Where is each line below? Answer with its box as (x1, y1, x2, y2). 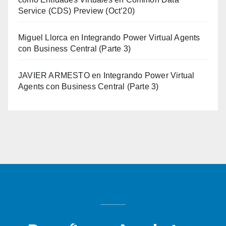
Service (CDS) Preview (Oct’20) (18, 7, 135, 16)
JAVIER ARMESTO (18, 71, 90, 80)
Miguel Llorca (18, 33, 68, 42)
